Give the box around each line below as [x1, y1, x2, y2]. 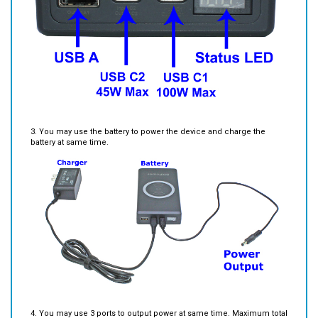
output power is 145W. [31, 297, 112, 307]
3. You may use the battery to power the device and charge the [31, 106, 265, 116]
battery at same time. [31, 116, 109, 126]
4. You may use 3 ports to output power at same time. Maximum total [31, 287, 287, 297]
